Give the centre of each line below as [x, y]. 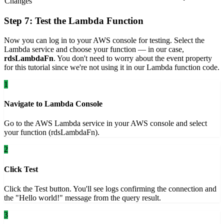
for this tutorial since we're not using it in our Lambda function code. [112, 67]
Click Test [21, 169]
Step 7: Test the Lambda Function [74, 21]
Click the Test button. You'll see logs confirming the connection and [110, 188]
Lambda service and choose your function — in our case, [94, 49]
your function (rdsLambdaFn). [52, 132]
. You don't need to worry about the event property [133, 58]
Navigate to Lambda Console [53, 104]
